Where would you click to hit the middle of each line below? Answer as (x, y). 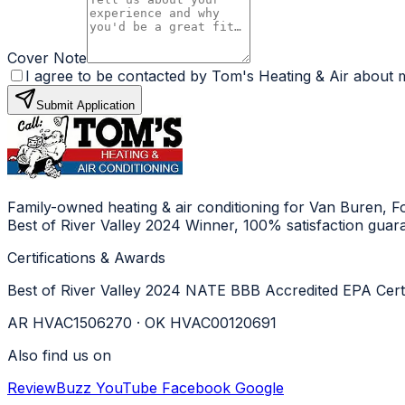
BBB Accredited (287, 291)
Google (259, 388)
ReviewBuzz (52, 388)
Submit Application (85, 106)
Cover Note (47, 58)
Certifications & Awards (86, 258)
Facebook (198, 388)
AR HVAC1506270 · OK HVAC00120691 (142, 323)
